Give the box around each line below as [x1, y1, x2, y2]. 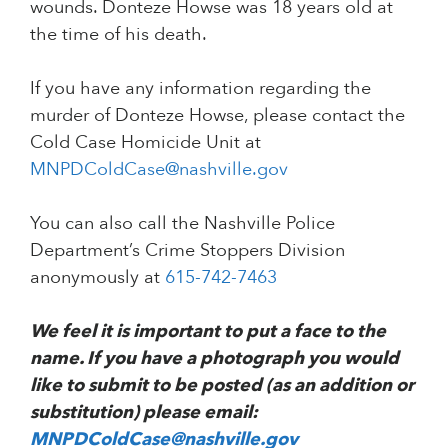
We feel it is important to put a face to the [30, 318, 386, 344]
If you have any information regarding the [30, 75, 371, 101]
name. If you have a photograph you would [30, 345, 399, 371]
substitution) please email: [30, 399, 258, 425]
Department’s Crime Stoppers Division [30, 237, 345, 263]
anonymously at [30, 264, 165, 290]
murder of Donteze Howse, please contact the [30, 102, 405, 128]
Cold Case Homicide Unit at [30, 129, 261, 155]
